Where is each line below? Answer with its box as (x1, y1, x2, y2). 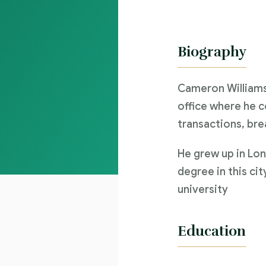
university (177, 183, 228, 196)
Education (177, 222, 246, 240)
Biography (177, 43, 246, 61)
